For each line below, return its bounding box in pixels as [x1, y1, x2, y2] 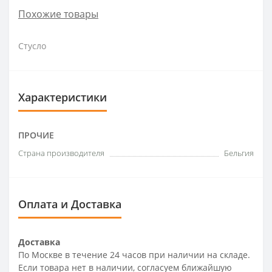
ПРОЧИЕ [18, 129, 54, 141]
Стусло [18, 40, 46, 52]
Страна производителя [18, 148, 104, 159]
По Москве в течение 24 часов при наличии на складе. [18, 249, 250, 261]
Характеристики [18, 90, 107, 105]
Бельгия [224, 148, 254, 159]
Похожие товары [18, 7, 98, 21]
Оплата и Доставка [18, 197, 121, 212]
